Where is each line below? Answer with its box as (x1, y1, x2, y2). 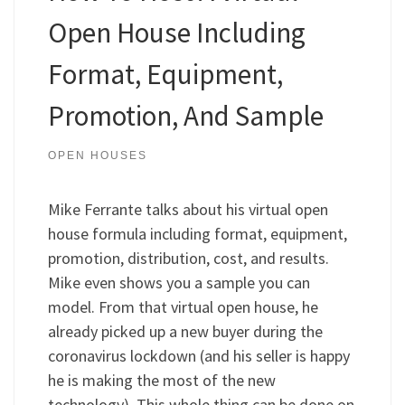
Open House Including (47, 14, 306, 51)
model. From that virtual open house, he (47, 296, 318, 317)
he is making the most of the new (47, 369, 276, 391)
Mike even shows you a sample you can (47, 271, 310, 293)
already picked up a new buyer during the (47, 320, 323, 342)
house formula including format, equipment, (47, 222, 347, 244)
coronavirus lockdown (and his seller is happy (47, 344, 350, 366)
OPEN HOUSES (47, 148, 147, 162)
